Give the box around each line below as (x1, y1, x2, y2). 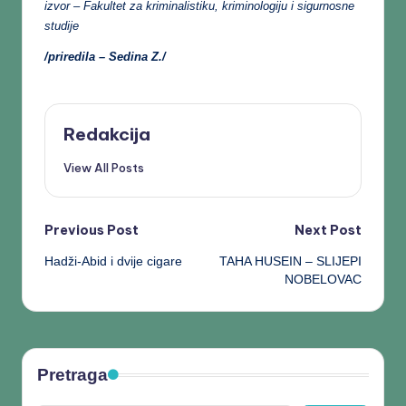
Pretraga (37, 364, 108, 384)
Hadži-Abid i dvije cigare (44, 254, 182, 268)
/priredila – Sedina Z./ (44, 50, 166, 63)
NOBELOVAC (285, 272, 362, 286)
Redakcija (63, 123, 150, 145)
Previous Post (44, 221, 139, 238)
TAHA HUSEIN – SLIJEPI (219, 254, 362, 268)
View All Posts (63, 159, 144, 175)
